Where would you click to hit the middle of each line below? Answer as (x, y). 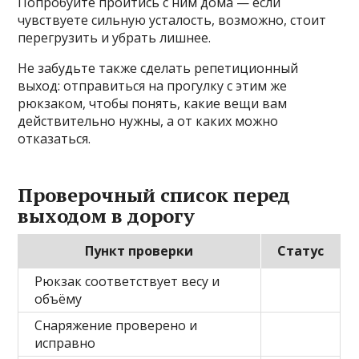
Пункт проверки (139, 251)
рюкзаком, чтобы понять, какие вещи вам (153, 104)
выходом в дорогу (107, 216)
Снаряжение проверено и (116, 326)
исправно (65, 343)
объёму (58, 299)
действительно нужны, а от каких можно (148, 121)
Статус (301, 251)
